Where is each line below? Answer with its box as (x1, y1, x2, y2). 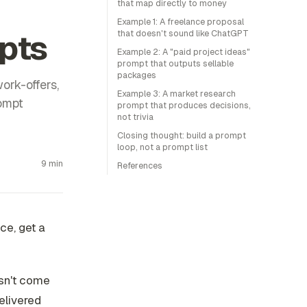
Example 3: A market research (117, 88, 236, 99)
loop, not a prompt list (117, 141, 208, 153)
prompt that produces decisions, (117, 99, 251, 111)
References (117, 160, 162, 171)
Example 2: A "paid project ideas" (117, 46, 250, 58)
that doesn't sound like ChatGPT (117, 27, 249, 39)
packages (117, 69, 156, 81)
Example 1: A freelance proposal (117, 16, 244, 27)
